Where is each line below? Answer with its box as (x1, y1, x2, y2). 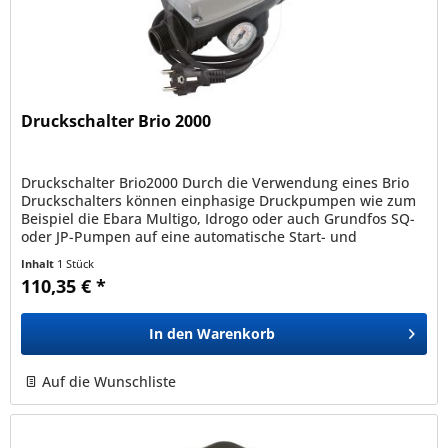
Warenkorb (197, 324, 276, 344)
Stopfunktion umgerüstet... (21, 245, 203, 265)
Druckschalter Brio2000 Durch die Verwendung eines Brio (21, 173, 410, 193)
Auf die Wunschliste (42, 372, 177, 392)
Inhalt (21, 256, 58, 272)
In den (149, 324, 194, 344)
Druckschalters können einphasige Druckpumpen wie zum (21, 191, 417, 211)
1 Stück (57, 256, 95, 272)
